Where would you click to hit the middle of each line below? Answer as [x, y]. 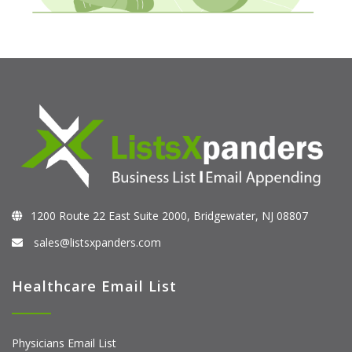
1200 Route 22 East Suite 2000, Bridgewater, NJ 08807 [169, 215]
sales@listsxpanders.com [96, 242]
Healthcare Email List [94, 286]
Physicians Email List [64, 343]
